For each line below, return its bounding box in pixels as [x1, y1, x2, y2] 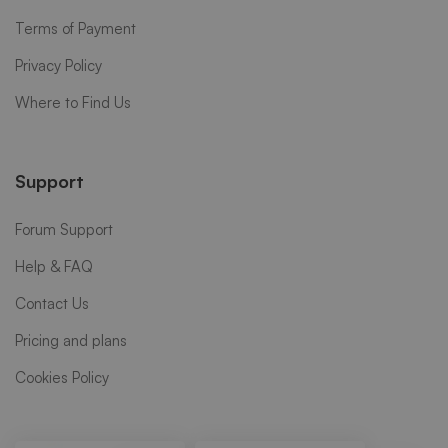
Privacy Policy [15, 55, 102, 75]
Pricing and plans [15, 330, 127, 350]
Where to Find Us [15, 92, 131, 112]
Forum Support [15, 219, 113, 239]
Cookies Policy [15, 367, 109, 387]
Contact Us [15, 293, 89, 313]
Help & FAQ [15, 256, 93, 276]
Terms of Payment [15, 18, 136, 38]
